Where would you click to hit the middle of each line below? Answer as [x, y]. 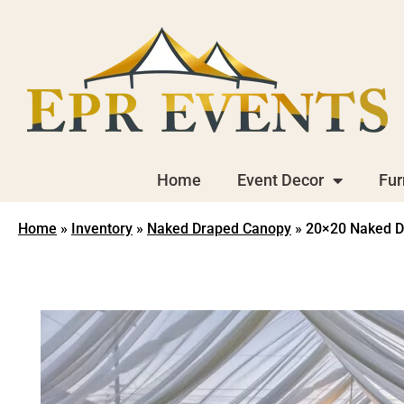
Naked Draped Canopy [219, 229]
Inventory [102, 229]
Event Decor [280, 180]
